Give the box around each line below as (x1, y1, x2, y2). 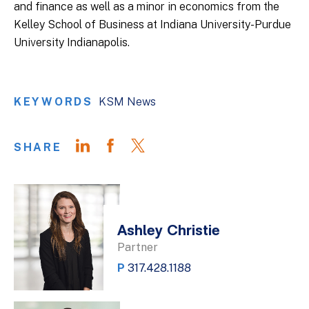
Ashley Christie (117, 223, 220, 239)
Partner (117, 241, 158, 254)
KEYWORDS (14, 95, 93, 108)
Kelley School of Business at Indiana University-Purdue (14, 18, 291, 31)
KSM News (98, 95, 156, 108)
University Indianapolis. (14, 36, 130, 49)
